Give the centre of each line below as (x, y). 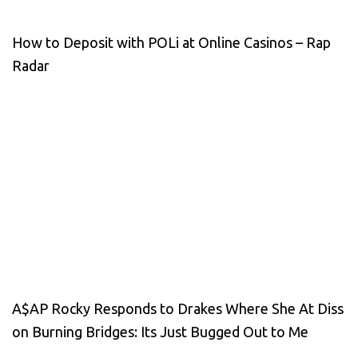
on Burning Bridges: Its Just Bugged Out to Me (160, 331)
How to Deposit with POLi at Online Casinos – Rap (171, 42)
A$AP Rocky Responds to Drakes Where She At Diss (178, 308)
